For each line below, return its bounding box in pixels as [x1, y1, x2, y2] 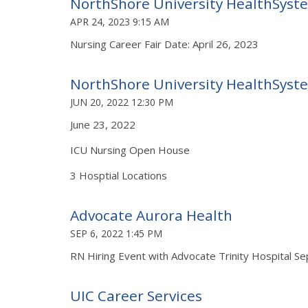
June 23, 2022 [70, 117, 135, 131]
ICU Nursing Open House [70, 142, 190, 157]
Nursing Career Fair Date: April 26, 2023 [70, 36, 258, 51]
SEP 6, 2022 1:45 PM [70, 226, 162, 240]
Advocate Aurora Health [70, 205, 232, 225]
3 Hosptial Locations [70, 168, 170, 182]
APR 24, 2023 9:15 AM [70, 14, 169, 28]
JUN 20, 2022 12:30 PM [70, 95, 173, 109]
